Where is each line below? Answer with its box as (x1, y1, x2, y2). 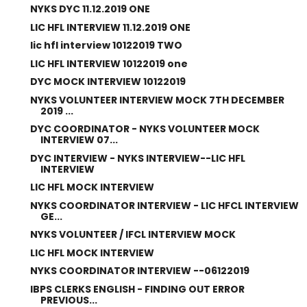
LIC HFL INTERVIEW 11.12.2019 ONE (29, 20, 191, 34)
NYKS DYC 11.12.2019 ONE (29, 2, 150, 16)
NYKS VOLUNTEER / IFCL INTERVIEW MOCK (29, 228, 236, 241)
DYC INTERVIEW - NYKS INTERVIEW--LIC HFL (29, 151, 245, 165)
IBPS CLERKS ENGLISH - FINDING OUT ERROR (29, 282, 245, 296)
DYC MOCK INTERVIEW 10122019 (29, 75, 186, 88)
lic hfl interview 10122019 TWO (29, 38, 182, 52)
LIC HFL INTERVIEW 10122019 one (29, 56, 188, 71)
